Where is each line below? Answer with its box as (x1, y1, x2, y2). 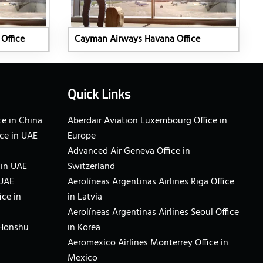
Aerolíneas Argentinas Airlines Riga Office (67, 174, 234, 190)
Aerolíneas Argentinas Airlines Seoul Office (67, 205, 239, 221)
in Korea (67, 220, 100, 236)
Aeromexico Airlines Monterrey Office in (67, 235, 228, 251)
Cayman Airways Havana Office (74, 32, 200, 48)
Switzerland (67, 159, 115, 175)
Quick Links (67, 84, 130, 104)
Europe (67, 129, 96, 144)
